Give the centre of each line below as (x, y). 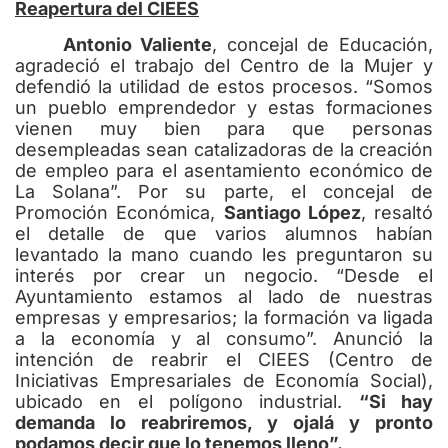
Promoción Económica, (119, 212)
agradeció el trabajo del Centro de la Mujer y (224, 65)
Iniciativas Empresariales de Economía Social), (224, 380)
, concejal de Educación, (323, 44)
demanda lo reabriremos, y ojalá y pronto (224, 422)
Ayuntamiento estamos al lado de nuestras (224, 296)
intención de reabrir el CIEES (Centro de (224, 359)
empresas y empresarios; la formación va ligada (224, 317)
